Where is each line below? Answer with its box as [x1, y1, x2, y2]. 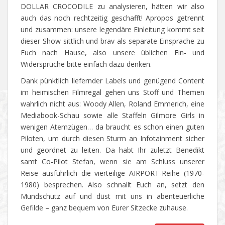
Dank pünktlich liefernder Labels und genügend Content [21, 76, 204, 86]
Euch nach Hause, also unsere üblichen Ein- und [21, 48, 204, 58]
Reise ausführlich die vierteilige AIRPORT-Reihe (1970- [21, 168, 204, 178]
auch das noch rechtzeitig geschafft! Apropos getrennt [21, 13, 204, 23]
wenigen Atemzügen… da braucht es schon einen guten [21, 122, 204, 132]
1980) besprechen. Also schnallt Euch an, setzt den [21, 180, 204, 190]
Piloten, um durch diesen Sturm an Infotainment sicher [21, 134, 204, 144]
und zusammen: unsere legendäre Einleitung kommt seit [21, 25, 204, 35]
